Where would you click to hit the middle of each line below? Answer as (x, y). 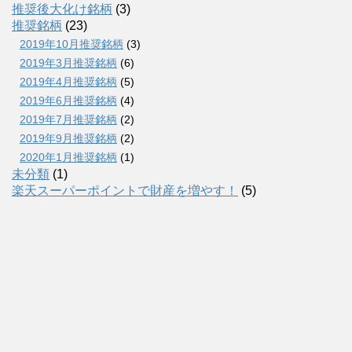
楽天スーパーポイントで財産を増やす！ (125, 191)
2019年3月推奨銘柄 (68, 63)
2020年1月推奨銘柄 (68, 158)
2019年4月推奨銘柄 (68, 82)
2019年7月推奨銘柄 (68, 120)
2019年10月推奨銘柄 (71, 44)
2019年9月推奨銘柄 (68, 139)
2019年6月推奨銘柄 (68, 101)
